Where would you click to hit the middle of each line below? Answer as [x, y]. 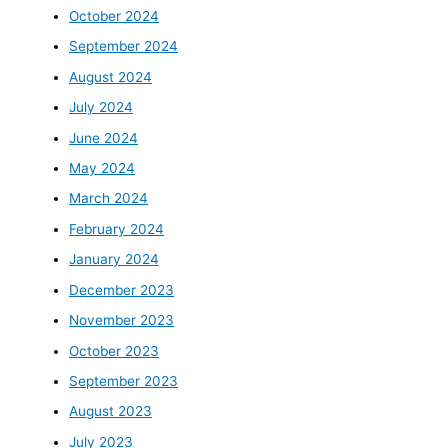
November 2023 [122, 320]
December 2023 [122, 289]
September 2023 [124, 380]
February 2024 [117, 228]
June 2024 [104, 137]
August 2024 [111, 76]
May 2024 [102, 168]
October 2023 [114, 350]
